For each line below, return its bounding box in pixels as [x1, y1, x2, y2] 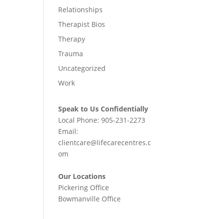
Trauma [58, 48, 84, 58]
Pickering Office [58, 182, 109, 192]
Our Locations [58, 171, 106, 181]
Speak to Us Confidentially [58, 104, 149, 113]
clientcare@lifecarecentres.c [58, 137, 152, 147]
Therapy [58, 34, 86, 44]
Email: [58, 126, 79, 136]
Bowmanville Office [58, 194, 121, 203]
